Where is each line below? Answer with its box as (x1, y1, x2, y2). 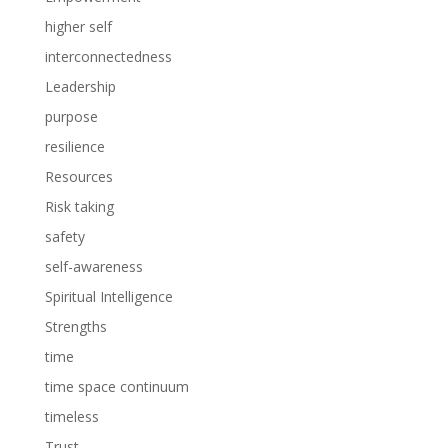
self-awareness (44, 256, 143, 276)
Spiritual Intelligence (44, 286, 173, 306)
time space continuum (44, 376, 189, 396)
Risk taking (44, 196, 114, 216)
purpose (44, 106, 98, 126)
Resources (44, 166, 113, 186)
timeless (44, 406, 99, 426)
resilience (44, 136, 105, 156)
